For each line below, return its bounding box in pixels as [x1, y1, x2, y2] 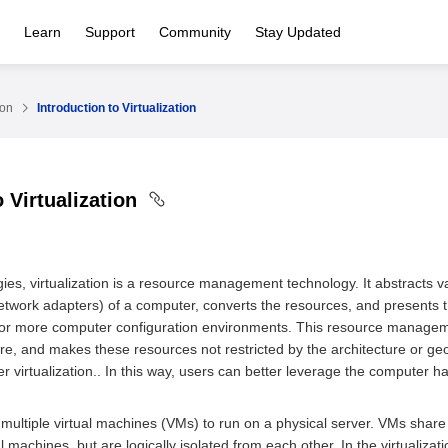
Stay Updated [255, 24, 341, 40]
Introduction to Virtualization [37, 101, 196, 115]
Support [85, 24, 135, 40]
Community [159, 24, 231, 40]
